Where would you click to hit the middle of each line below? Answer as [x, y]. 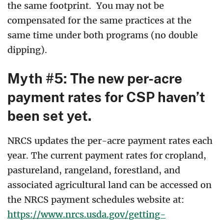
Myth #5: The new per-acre [95, 78]
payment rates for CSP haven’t [106, 97]
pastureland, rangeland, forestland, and [94, 170]
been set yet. [51, 116]
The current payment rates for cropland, [119, 156]
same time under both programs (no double [103, 35]
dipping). [27, 50]
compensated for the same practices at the [99, 20]
